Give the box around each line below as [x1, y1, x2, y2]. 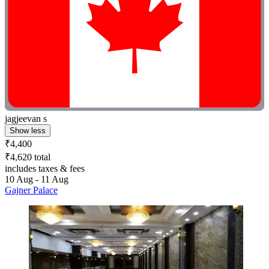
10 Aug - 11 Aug [5, 174, 68, 184]
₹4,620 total [5, 151, 50, 162]
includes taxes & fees [5, 163, 85, 174]
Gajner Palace [5, 184, 58, 195]
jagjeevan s [5, 113, 47, 124]
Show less [10, 125, 46, 135]
